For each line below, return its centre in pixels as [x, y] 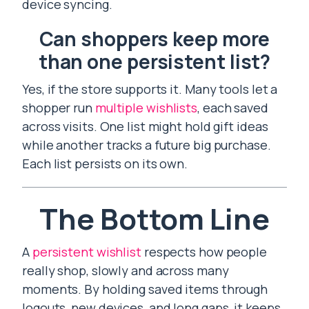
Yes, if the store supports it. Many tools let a [150, 89]
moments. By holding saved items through [145, 289]
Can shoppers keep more [154, 39]
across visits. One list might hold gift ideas [145, 126]
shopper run [59, 108]
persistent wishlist [87, 252]
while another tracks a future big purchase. [147, 145]
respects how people [204, 252]
